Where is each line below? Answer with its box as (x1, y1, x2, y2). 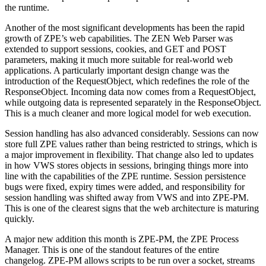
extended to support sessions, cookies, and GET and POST (5, 43, 226, 54)
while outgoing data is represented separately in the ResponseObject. (5, 97, 261, 107)
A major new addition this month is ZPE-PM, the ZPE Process (5, 233, 239, 244)
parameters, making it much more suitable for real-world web (5, 54, 233, 65)
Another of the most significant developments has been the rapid (5, 22, 245, 33)
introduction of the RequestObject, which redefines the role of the (5, 75, 249, 86)
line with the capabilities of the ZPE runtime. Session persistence (5, 170, 246, 181)
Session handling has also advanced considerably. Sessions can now (5, 128, 259, 138)
